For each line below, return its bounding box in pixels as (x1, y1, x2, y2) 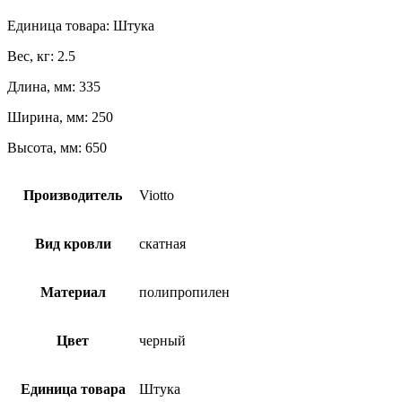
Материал (39, 284, 106, 301)
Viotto (139, 188, 174, 204)
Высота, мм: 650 (7, 140, 107, 156)
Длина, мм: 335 (7, 79, 100, 95)
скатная (139, 236, 186, 252)
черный (139, 333, 186, 349)
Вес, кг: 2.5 (7, 48, 75, 65)
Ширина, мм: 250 (7, 109, 113, 126)
